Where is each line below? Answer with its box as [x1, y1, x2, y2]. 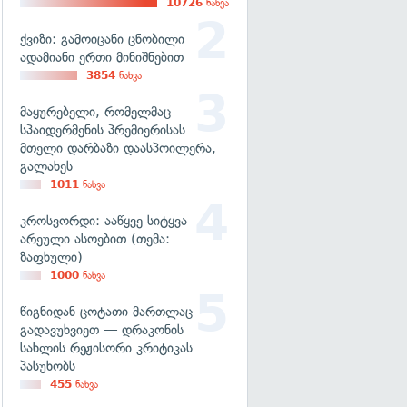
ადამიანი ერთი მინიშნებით [20, 49, 184, 65]
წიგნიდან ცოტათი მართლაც [20, 303, 193, 320]
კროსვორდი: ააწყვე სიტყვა [20, 213, 187, 229]
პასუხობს [20, 358, 75, 374]
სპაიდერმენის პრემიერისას [20, 122, 185, 138]
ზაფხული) [20, 249, 83, 265]
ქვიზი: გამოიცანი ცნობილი [20, 31, 184, 47]
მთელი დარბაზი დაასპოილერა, [20, 140, 216, 156]
